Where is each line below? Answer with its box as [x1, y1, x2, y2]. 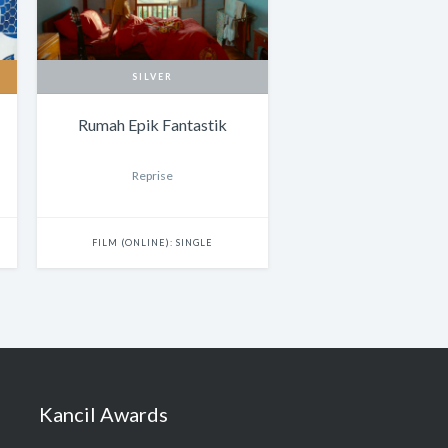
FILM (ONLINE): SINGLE [92, 237, 213, 249]
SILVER [132, 71, 173, 83]
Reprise [132, 168, 173, 184]
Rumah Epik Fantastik [78, 115, 227, 135]
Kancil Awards [39, 402, 168, 427]
